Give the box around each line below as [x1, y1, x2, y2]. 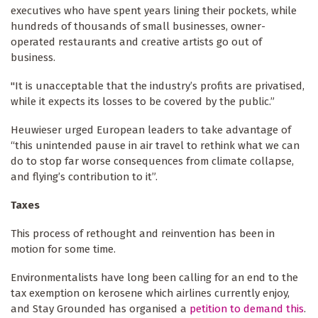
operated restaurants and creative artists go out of [11, 35, 262, 49]
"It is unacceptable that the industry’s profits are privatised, [11, 79, 305, 93]
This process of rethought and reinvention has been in [11, 227, 275, 241]
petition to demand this [190, 302, 304, 316]
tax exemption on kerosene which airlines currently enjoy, [11, 287, 290, 300]
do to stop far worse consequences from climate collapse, [11, 155, 294, 168]
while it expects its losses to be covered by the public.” [11, 95, 275, 109]
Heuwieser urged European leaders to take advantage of [11, 124, 291, 137]
